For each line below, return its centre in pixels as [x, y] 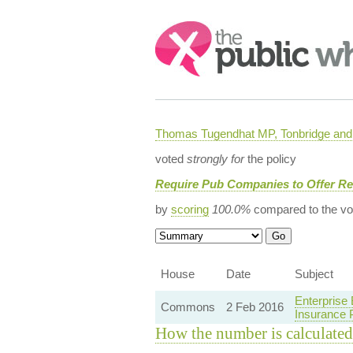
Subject [314, 274]
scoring [190, 209]
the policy [270, 159]
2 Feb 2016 [255, 307]
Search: [176, 29]
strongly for [215, 159]
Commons [188, 307]
